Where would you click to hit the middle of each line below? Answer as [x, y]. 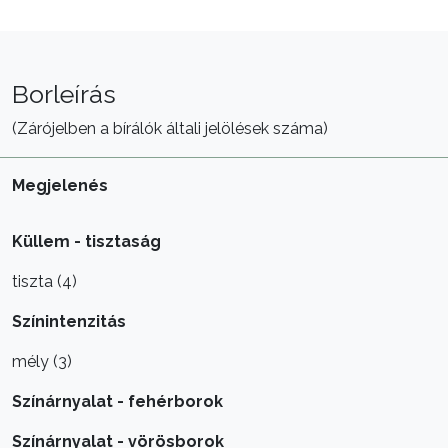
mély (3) [42, 361]
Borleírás [64, 93]
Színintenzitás [69, 321]
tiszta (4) [44, 281]
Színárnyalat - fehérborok [117, 401]
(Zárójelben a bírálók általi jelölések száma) [170, 128]
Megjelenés [60, 185]
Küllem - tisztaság [86, 241]
